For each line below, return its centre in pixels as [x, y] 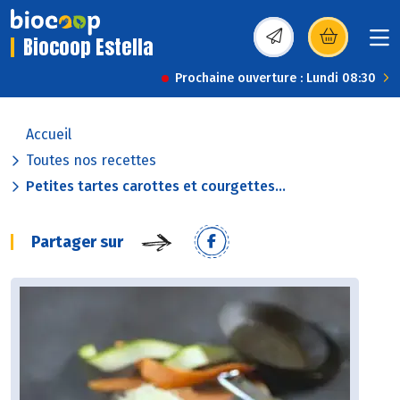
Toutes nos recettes [91, 161]
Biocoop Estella [88, 47]
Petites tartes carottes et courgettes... [156, 187]
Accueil [49, 135]
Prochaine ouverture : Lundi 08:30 [275, 79]
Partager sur [77, 242]
